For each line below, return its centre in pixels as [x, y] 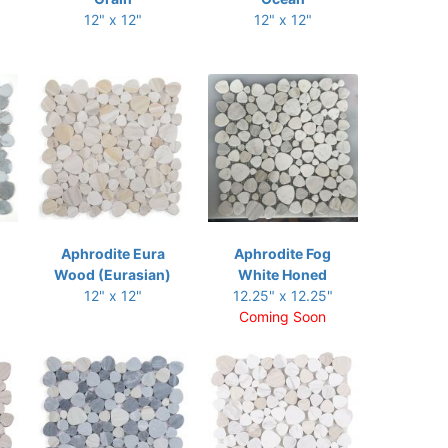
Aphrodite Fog [282, 253]
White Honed [282, 274]
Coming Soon [282, 316]
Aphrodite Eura [112, 253]
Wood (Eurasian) [112, 274]
